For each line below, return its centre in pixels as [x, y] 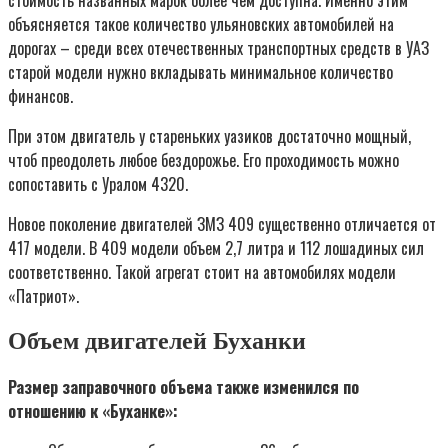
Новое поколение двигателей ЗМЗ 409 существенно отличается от [222, 223]
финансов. [40, 95]
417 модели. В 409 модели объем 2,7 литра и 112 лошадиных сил [216, 247]
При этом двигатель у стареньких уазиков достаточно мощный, [209, 135]
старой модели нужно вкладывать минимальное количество [200, 71]
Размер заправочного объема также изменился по [183, 386]
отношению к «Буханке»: [93, 410]
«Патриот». [43, 295]
